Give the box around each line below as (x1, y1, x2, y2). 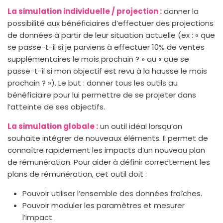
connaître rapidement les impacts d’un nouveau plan (7, 144, 205, 155)
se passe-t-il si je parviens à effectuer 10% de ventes (7, 41, 205, 52)
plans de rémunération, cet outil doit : (7, 168, 147, 179)
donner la (162, 5, 199, 16)
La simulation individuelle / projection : (7, 5, 162, 16)
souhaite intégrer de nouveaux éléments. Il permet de (7, 132, 208, 143)
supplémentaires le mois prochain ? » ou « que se (7, 53, 189, 64)
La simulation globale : (7, 120, 98, 131)
